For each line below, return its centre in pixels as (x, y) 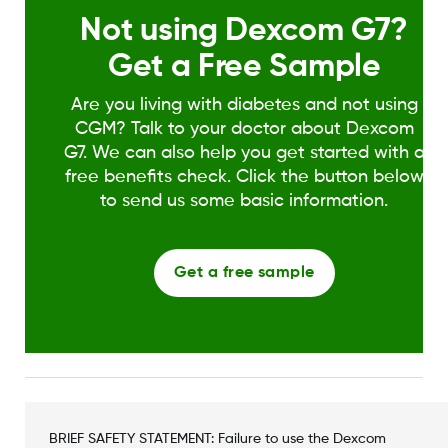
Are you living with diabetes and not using (244, 105)
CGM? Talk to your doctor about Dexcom (244, 129)
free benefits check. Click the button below (244, 177)
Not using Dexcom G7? (244, 31)
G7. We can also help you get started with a (244, 153)
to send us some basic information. (244, 201)
